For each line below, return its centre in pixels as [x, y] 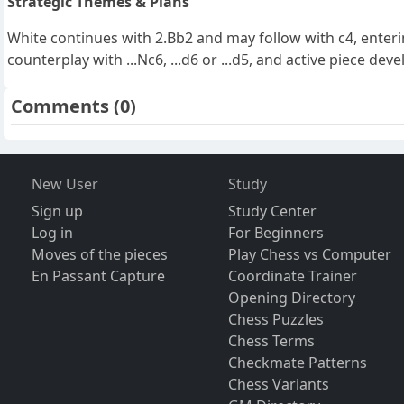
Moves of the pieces [99, 255]
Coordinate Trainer [293, 276]
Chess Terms [272, 341]
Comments [62, 106]
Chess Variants [279, 385]
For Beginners [276, 233]
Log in [52, 233]
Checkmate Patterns [298, 363]
